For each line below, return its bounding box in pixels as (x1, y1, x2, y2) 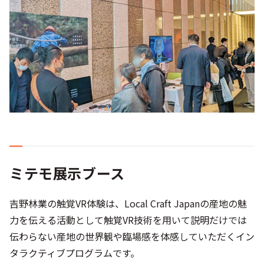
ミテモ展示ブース (9, 163, 125, 184)
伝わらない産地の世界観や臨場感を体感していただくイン (9, 229, 255, 244)
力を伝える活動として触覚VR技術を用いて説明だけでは (9, 213, 247, 227)
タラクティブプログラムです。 (9, 246, 140, 260)
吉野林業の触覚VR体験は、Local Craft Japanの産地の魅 (9, 196, 247, 211)
